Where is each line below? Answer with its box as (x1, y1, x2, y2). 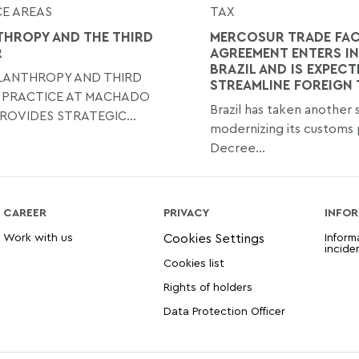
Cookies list (163, 255, 225, 269)
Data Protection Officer (163, 303, 286, 317)
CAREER (3, 204, 47, 219)
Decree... (209, 139, 265, 155)
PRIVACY (163, 204, 210, 219)
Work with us (3, 229, 74, 244)
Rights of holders (163, 279, 253, 293)
